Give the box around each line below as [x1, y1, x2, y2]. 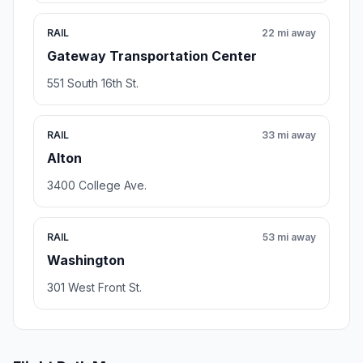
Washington [47, 252, 125, 269]
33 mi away [262, 129, 316, 142]
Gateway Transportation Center [47, 48, 257, 65]
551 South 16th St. [47, 76, 139, 91]
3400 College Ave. [47, 178, 147, 193]
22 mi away [262, 27, 316, 40]
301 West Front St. [47, 280, 142, 295]
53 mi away [263, 231, 316, 244]
